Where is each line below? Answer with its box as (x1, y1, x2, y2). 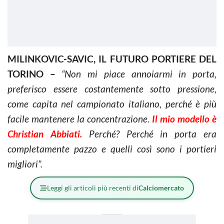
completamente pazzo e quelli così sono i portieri (7, 142, 216, 154)
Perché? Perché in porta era (81, 127, 217, 139)
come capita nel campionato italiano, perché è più (7, 97, 216, 109)
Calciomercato (138, 183, 184, 192)
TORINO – (7, 67, 55, 79)
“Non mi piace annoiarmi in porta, (61, 67, 217, 79)
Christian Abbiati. (7, 127, 82, 139)
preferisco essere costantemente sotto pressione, (7, 82, 216, 94)
